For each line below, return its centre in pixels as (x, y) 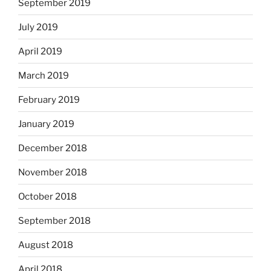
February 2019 (49, 100)
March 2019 (44, 75)
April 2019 (40, 51)
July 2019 (38, 27)
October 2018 (47, 196)
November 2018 (53, 172)
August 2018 (46, 245)
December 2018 (53, 148)
